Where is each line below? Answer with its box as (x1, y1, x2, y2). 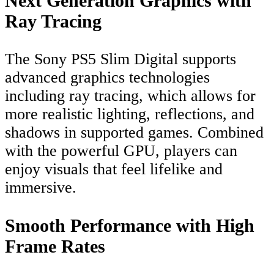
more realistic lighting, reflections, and (5, 105, 254, 123)
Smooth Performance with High (5, 215, 254, 235)
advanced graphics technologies (5, 68, 210, 86)
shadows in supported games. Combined (5, 123, 264, 141)
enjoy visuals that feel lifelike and (5, 160, 223, 178)
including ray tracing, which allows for (5, 86, 256, 105)
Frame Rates (5, 235, 105, 256)
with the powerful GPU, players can (5, 141, 237, 160)
